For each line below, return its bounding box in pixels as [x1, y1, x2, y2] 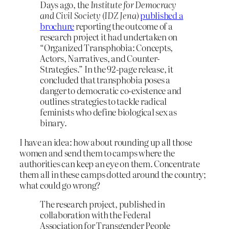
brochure [40, 19, 75, 32]
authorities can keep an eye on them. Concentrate [19, 156, 200, 170]
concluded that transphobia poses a [40, 73, 170, 86]
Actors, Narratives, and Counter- [40, 51, 160, 64]
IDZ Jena [104, 8, 136, 21]
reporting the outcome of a [74, 19, 173, 32]
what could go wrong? [19, 178, 101, 191]
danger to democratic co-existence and [40, 83, 182, 97]
